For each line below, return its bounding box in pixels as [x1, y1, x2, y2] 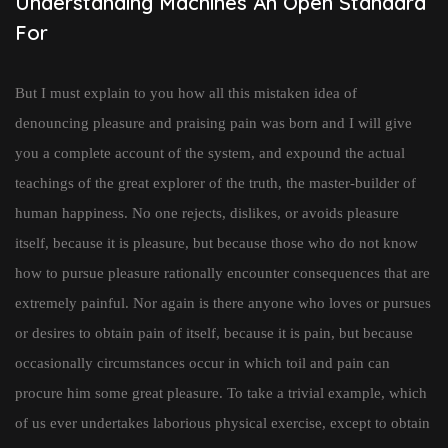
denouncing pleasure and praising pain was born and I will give [15, 115, 412, 132]
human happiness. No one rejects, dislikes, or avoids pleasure [15, 205, 399, 222]
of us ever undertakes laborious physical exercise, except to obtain [15, 415, 430, 432]
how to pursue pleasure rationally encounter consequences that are [15, 265, 430, 282]
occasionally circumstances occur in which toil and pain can [15, 355, 390, 372]
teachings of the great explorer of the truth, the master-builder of [15, 175, 416, 192]
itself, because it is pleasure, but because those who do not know [15, 235, 418, 252]
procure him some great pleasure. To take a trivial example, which [15, 385, 427, 402]
